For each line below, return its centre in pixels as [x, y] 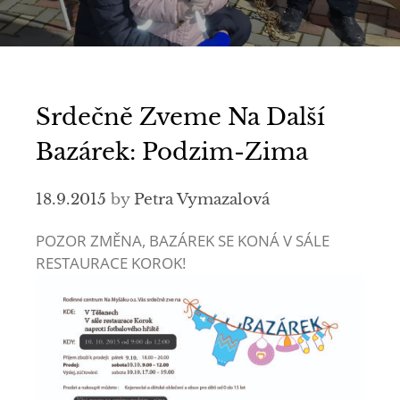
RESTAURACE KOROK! [111, 263]
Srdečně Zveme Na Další [180, 117]
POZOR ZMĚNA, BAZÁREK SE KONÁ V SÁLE [183, 241]
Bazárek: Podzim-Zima [172, 152]
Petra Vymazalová [202, 200]
